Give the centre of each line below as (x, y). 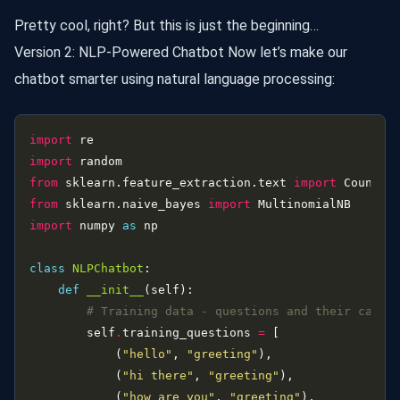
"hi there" (158, 375)
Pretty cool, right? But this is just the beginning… (167, 25)
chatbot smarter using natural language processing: (175, 79)
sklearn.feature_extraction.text (176, 182)
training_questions (190, 332)
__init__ (115, 289)
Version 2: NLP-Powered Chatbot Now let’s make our (181, 52)
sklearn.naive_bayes (133, 204)
